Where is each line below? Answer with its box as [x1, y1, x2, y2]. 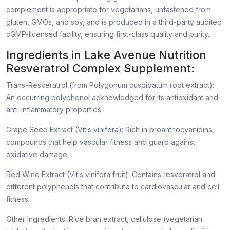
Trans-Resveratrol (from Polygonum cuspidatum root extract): [6, 81, 214, 90]
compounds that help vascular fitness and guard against [6, 138, 195, 147]
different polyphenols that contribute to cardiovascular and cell [6, 182, 219, 191]
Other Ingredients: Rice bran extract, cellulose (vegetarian [6, 215, 202, 224]
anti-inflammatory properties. [6, 105, 103, 114]
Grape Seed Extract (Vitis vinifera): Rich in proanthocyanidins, [6, 125, 214, 135]
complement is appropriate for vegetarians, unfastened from [6, 5, 211, 14]
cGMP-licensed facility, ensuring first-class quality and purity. [6, 30, 209, 39]
